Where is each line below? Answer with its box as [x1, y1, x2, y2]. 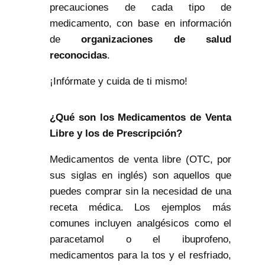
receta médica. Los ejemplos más [49, 202, 232, 214]
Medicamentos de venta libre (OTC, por [49, 154, 232, 166]
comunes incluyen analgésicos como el [49, 218, 232, 230]
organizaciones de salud [81, 34, 232, 46]
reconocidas [49, 50, 107, 62]
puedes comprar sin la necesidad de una [49, 186, 232, 198]
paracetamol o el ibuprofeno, [49, 234, 232, 245]
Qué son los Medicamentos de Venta [55, 112, 232, 124]
